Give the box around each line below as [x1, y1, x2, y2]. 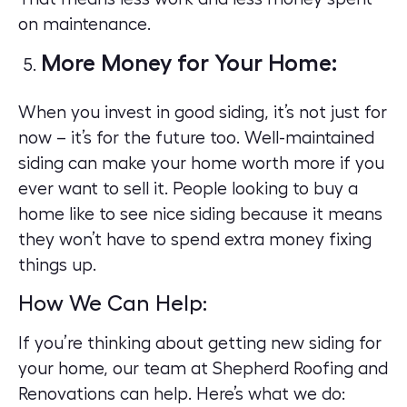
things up [18, 255, 93, 274]
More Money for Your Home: [41, 51, 337, 74]
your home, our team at [18, 360, 213, 379]
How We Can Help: [18, 293, 207, 315]
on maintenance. [18, 15, 151, 34]
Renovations [18, 385, 115, 404]
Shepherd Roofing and [213, 360, 388, 379]
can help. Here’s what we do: [115, 385, 345, 404]
